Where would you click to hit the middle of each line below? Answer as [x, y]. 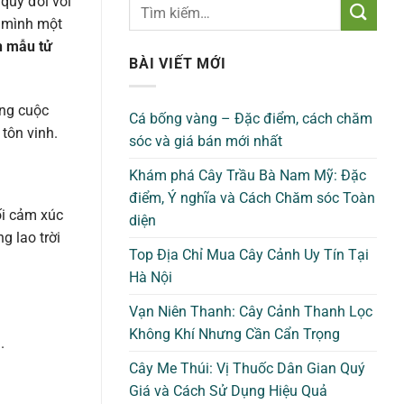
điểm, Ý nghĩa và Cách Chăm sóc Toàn [252, 197]
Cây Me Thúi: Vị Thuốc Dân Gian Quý [247, 368]
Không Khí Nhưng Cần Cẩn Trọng [234, 334]
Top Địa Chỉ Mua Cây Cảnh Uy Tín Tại [249, 254]
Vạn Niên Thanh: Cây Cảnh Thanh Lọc [251, 311]
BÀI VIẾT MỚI [178, 64]
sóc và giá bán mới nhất [206, 141]
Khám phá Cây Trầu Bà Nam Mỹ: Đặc [248, 175]
